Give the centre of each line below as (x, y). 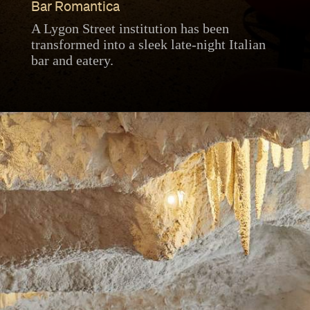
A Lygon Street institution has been (130, 28)
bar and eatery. (72, 60)
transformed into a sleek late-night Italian (148, 44)
